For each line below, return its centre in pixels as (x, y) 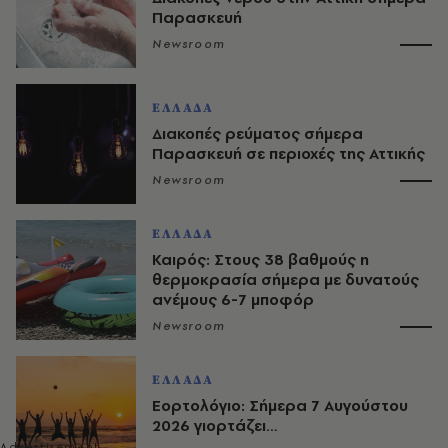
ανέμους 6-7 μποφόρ (233, 299)
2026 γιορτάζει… (215, 425)
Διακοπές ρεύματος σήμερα (257, 133)
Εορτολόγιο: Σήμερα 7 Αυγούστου (280, 405)
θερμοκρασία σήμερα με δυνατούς (285, 279)
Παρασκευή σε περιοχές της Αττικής (288, 153)
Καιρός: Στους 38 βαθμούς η (260, 259)
